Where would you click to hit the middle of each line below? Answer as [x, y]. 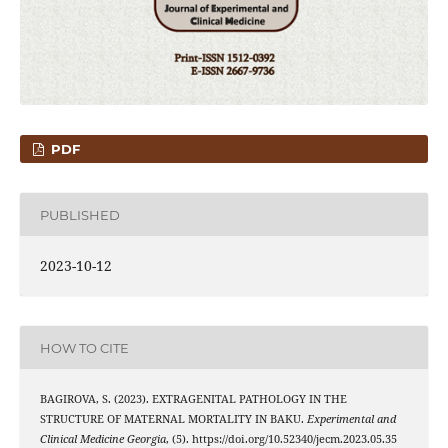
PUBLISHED [79, 214]
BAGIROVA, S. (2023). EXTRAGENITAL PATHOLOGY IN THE [193, 399]
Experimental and [351, 419]
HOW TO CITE [84, 347]
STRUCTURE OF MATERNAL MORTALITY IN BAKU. [173, 419]
